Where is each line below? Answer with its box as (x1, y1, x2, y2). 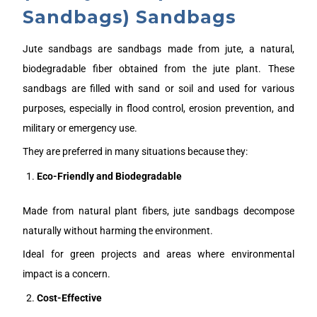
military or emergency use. (23, 122, 138, 134)
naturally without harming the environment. (23, 224, 214, 236)
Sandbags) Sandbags (23, 6, 237, 28)
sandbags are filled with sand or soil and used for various (23, 83, 294, 95)
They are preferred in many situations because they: (23, 146, 248, 158)
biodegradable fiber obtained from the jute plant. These (23, 63, 294, 75)
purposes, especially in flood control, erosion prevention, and (23, 103, 294, 115)
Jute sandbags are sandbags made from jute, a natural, (23, 43, 294, 55)
